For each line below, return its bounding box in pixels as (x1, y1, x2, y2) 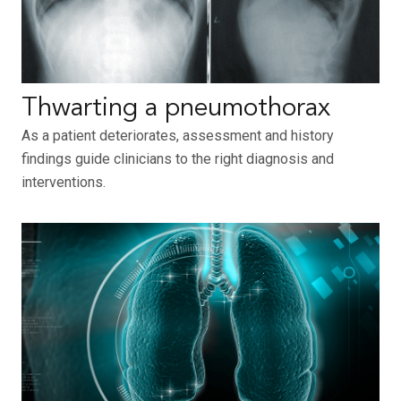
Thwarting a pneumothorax (21, 96, 330, 123)
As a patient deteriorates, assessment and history (21, 127, 334, 145)
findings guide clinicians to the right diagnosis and (21, 150, 334, 168)
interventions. (21, 174, 106, 192)
